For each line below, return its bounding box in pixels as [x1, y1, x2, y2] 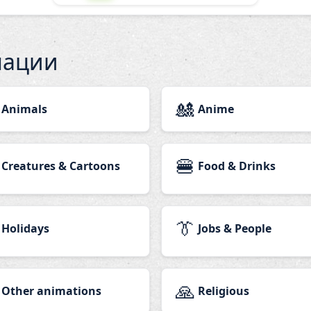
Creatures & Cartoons [1, 158, 120, 174]
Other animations [1, 283, 101, 299]
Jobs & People [198, 221, 271, 236]
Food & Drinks [198, 158, 276, 174]
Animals [1, 101, 47, 117]
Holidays [1, 221, 49, 236]
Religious [198, 283, 249, 299]
